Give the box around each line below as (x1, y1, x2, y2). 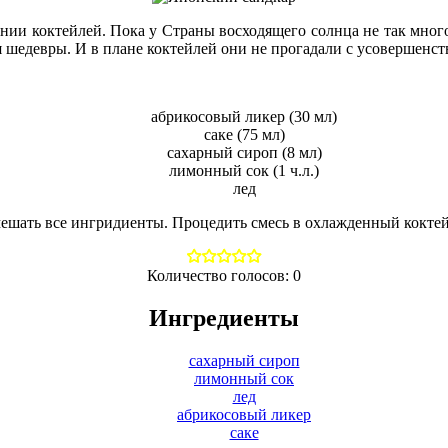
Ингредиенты (149, 304, 299, 331)
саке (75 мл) (203, 125, 285, 143)
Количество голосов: (147, 266, 293, 284)
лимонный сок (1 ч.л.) (169, 161, 319, 179)
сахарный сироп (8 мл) (166, 143, 322, 161)
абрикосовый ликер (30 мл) (151, 107, 337, 125)
